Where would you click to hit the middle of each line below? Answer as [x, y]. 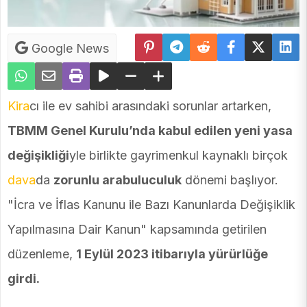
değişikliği [38, 156]
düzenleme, [42, 254]
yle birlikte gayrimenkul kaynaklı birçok [179, 156]
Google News [69, 49]
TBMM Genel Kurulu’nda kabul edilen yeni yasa [150, 131]
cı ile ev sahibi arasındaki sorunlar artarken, [150, 106]
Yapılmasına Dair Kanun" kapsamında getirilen [137, 230]
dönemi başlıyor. [230, 180]
